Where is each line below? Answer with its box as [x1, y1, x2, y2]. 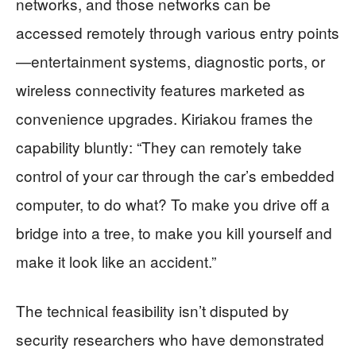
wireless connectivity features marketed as [16, 78, 305, 100]
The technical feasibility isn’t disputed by [16, 299, 289, 321]
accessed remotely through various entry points [16, 21, 339, 43]
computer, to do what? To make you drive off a [16, 192, 330, 215]
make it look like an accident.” [16, 250, 216, 272]
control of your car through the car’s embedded [16, 164, 335, 186]
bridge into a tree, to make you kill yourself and [16, 221, 332, 243]
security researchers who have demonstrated [16, 327, 324, 350]
